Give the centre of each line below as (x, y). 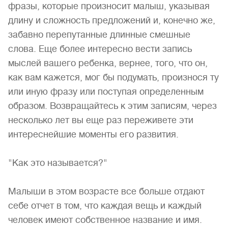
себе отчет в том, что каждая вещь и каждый (105, 206)
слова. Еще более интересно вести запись (100, 49)
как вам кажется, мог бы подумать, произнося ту (113, 77)
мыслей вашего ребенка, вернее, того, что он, (108, 63)
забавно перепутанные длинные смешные (99, 35)
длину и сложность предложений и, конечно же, (112, 20)
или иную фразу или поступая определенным (106, 92)
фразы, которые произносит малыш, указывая (109, 6)
